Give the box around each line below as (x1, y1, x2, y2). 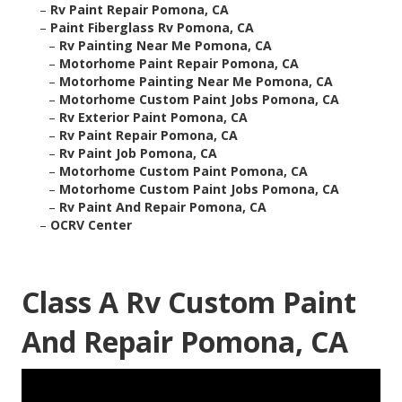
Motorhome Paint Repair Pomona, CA (59, 55, 299, 73)
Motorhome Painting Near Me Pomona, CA (59, 73, 333, 91)
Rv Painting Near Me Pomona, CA (59, 37, 272, 55)
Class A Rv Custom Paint (22, 283, 356, 322)
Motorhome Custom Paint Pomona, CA (59, 162, 308, 180)
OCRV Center (50, 216, 132, 234)
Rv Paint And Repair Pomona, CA (59, 198, 267, 216)
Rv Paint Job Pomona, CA (59, 144, 217, 162)
